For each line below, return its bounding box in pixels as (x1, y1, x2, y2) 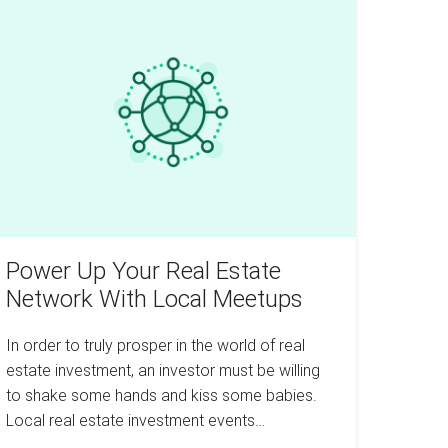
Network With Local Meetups (5, 284, 303, 313)
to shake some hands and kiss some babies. (5, 385, 317, 405)
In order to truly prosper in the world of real (5, 335, 305, 355)
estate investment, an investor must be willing (5, 360, 320, 380)
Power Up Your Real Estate (5, 256, 281, 285)
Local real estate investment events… (5, 410, 265, 430)
